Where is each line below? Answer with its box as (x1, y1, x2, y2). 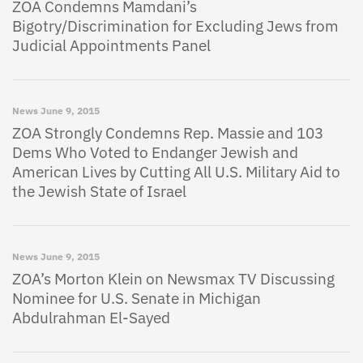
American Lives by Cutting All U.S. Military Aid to (12, 162, 340, 181)
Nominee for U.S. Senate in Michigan (12, 288, 261, 308)
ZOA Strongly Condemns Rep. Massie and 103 (12, 123, 323, 143)
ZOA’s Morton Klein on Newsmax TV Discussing (12, 269, 335, 288)
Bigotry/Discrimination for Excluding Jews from (12, 16, 339, 36)
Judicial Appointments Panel (12, 36, 211, 55)
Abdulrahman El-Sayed (12, 308, 170, 327)
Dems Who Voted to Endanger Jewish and (12, 143, 298, 162)
